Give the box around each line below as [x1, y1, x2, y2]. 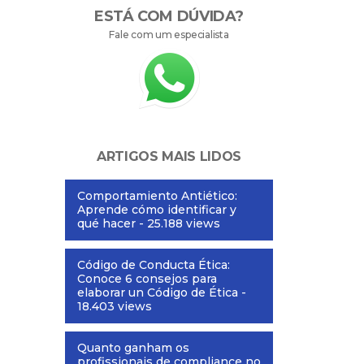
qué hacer [77, 215, 136, 231]
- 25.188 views [136, 215, 220, 231]
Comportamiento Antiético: [77, 188, 237, 203]
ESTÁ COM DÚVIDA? [93, 6, 245, 25]
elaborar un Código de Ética [77, 284, 238, 300]
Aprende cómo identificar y [77, 201, 236, 217]
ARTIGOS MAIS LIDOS [96, 148, 242, 164]
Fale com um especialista [109, 28, 229, 41]
